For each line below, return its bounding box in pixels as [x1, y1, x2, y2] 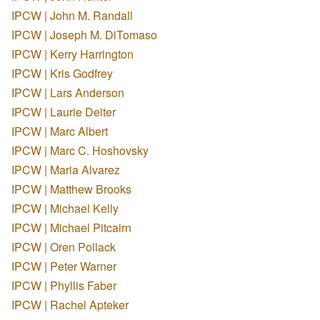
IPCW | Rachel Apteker [11, 296, 129, 313]
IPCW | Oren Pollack [11, 238, 116, 255]
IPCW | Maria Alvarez [11, 161, 120, 178]
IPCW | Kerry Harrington [11, 45, 134, 62]
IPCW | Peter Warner [11, 257, 116, 274]
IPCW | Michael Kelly [11, 199, 119, 216]
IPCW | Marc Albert [11, 122, 108, 139]
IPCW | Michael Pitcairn [11, 219, 131, 236]
